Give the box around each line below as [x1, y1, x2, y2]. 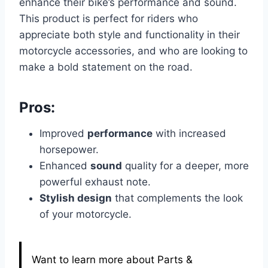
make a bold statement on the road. [19, 61, 193, 73]
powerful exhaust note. [39, 176, 151, 188]
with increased [153, 127, 226, 139]
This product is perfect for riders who [19, 13, 198, 25]
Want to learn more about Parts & [32, 254, 193, 266]
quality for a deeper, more [122, 160, 249, 172]
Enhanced [39, 160, 90, 172]
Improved [39, 127, 87, 139]
